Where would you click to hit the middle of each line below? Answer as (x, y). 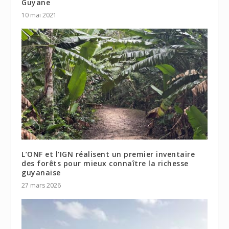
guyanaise (42, 173)
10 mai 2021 (39, 15)
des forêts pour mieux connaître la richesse (105, 164)
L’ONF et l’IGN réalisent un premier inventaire (108, 154)
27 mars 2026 (41, 186)
